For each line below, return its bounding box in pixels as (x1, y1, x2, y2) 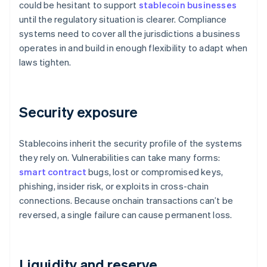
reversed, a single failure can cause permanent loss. (19, 209, 232, 221)
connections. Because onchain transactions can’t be (19, 194, 234, 207)
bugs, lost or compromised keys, (86, 166, 223, 178)
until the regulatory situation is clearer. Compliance (19, 13, 227, 26)
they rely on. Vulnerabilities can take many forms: (19, 151, 221, 164)
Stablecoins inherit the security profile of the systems (19, 137, 243, 150)
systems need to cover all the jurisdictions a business (19, 27, 240, 40)
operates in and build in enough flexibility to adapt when (19, 42, 248, 54)
